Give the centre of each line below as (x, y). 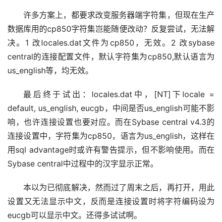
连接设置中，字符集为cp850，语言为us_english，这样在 (111, 136)
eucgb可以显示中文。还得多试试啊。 (75, 215)
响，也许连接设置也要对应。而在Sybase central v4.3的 (111, 122)
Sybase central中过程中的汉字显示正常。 (83, 164)
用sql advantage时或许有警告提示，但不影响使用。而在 (111, 150)
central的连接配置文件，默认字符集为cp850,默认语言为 (111, 57)
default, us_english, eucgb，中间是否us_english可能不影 (111, 108)
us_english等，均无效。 (50, 71)
